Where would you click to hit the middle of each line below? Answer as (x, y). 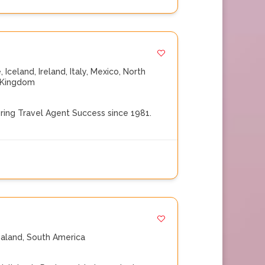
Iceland (20, 72)
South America (56, 237)
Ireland (52, 72)
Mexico (105, 72)
